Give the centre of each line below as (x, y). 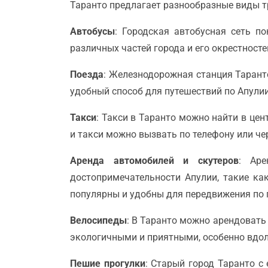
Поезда (87, 74)
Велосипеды (98, 220)
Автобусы (92, 31)
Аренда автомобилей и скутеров (154, 160)
